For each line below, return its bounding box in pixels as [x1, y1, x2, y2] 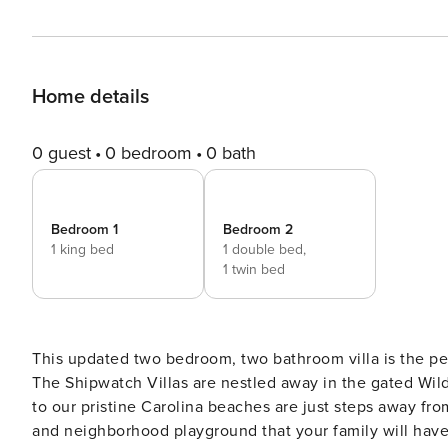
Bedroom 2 [223, 221, 293, 238]
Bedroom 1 [51, 221, 118, 238]
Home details [32, 85, 149, 109]
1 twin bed [223, 261, 285, 278]
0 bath [206, 142, 256, 164]
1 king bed [51, 241, 114, 258]
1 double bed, [223, 241, 306, 258]
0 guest [32, 142, 91, 164]
